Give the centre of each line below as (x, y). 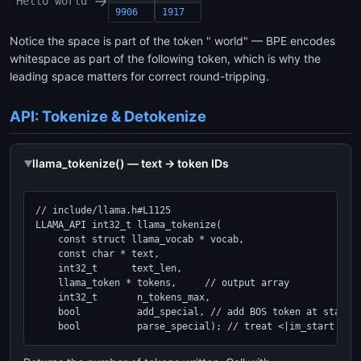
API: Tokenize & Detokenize (108, 116)
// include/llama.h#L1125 (103, 210)
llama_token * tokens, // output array (162, 283)
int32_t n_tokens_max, (123, 297)
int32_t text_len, (109, 268)
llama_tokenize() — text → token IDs (131, 163)
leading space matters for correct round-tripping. (139, 76)
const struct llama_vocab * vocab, (140, 239)
